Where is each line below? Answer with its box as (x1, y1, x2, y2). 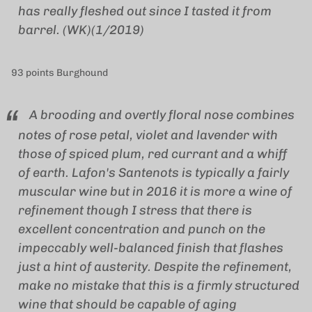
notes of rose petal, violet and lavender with (18, 127, 278, 143)
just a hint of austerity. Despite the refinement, (18, 259, 292, 275)
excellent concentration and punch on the (18, 221, 265, 237)
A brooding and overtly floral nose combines (29, 107, 295, 123)
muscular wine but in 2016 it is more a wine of (18, 184, 292, 200)
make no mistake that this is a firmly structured (18, 278, 299, 294)
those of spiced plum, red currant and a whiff (18, 146, 287, 162)
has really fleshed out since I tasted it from (18, 3, 272, 19)
